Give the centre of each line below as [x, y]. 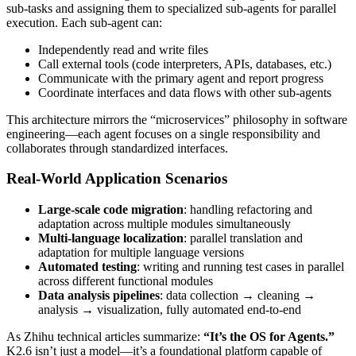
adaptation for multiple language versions [141, 253]
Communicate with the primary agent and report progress [181, 78]
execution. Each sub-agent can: [84, 22]
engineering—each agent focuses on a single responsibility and [163, 133]
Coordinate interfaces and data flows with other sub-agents [185, 92]
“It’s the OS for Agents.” [269, 337]
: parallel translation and [243, 238]
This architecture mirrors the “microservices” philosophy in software [177, 119]
